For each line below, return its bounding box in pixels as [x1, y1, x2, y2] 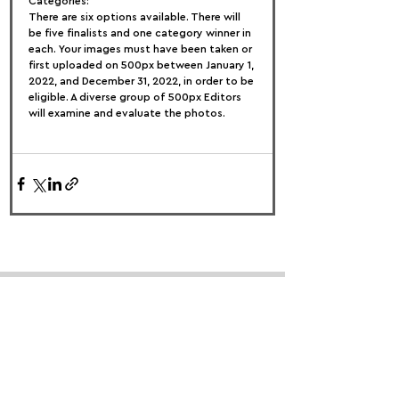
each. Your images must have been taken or [28, 44, 255, 54]
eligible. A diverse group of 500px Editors [28, 92, 244, 102]
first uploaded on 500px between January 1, [28, 60, 256, 70]
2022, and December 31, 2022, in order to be [28, 76, 256, 86]
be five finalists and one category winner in [28, 28, 254, 38]
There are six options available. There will [28, 12, 243, 22]
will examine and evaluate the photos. [28, 108, 225, 118]
